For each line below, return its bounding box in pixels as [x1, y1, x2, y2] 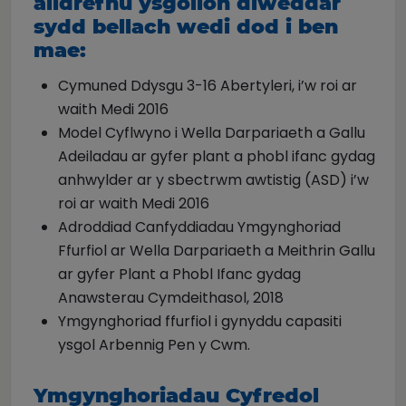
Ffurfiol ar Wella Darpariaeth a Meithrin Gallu [58, 240, 375, 261]
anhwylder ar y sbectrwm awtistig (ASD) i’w [58, 169, 369, 190]
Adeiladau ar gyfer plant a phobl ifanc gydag [58, 146, 375, 167]
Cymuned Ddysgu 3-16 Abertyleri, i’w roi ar [58, 75, 357, 96]
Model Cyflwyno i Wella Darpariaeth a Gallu [58, 122, 365, 143]
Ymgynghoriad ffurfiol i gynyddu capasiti [58, 311, 342, 332]
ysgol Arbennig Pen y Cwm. [58, 334, 250, 355]
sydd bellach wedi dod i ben [34, 14, 338, 39]
